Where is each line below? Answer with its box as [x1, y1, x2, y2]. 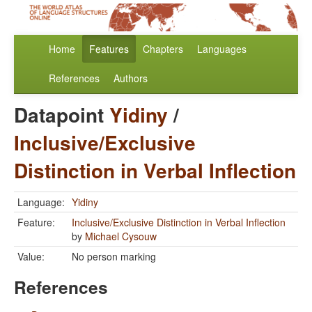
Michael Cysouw [85, 229, 157, 244]
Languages [197, 42, 247, 56]
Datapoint [14, 100, 109, 130]
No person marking [72, 249, 156, 264]
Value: [17, 249, 45, 264]
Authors [114, 71, 148, 86]
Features [89, 42, 129, 56]
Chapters [143, 42, 183, 56]
